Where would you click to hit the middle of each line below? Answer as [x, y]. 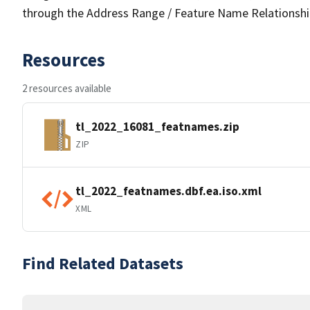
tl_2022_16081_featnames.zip [157, 126]
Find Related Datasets [103, 263]
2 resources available [67, 88]
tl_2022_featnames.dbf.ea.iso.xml [168, 191]
